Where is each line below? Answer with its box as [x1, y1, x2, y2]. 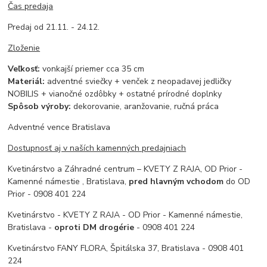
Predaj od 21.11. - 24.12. [8, 21, 100, 33]
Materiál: [8, 75, 45, 87]
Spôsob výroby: [8, 100, 72, 112]
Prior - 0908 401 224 [8, 188, 86, 200]
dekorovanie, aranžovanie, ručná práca [71, 100, 219, 112]
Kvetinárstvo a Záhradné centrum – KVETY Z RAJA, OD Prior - [8, 163, 243, 175]
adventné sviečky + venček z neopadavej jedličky [45, 75, 232, 87]
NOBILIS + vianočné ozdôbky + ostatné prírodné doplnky [8, 88, 222, 100]
